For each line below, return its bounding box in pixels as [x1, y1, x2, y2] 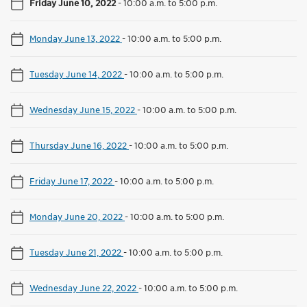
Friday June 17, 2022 [29, 175, 114, 187]
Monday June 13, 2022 [29, 33, 122, 45]
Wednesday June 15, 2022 [29, 104, 137, 116]
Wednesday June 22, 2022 [29, 282, 138, 294]
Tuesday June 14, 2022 [29, 69, 124, 80]
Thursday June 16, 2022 [29, 140, 129, 151]
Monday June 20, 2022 [29, 211, 125, 223]
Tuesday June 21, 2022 [29, 247, 123, 258]
